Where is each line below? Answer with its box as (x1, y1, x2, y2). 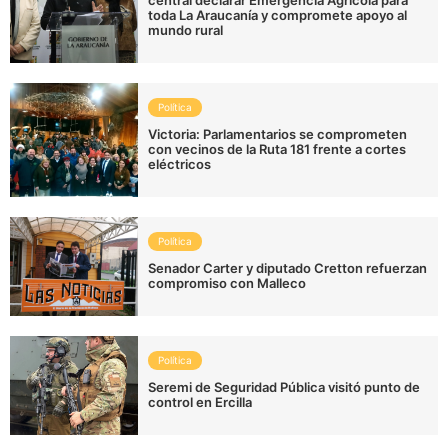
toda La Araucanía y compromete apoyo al (148, 7, 408, 23)
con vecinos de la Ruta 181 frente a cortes (148, 141, 407, 157)
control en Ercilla (148, 394, 253, 410)
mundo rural (148, 22, 224, 38)
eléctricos (148, 156, 212, 172)
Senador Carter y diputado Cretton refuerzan (148, 260, 428, 276)
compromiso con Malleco (148, 275, 307, 291)
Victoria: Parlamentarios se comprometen (148, 126, 408, 142)
